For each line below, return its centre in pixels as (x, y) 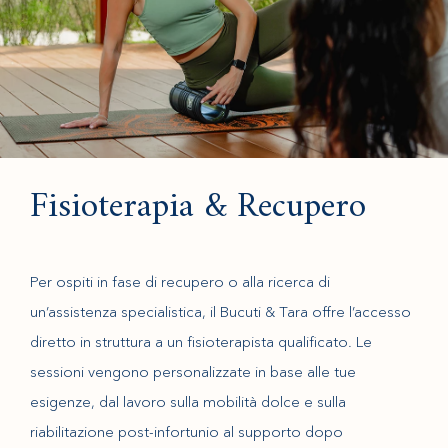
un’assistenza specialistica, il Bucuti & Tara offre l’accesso (220, 311)
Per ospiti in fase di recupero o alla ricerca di (180, 281)
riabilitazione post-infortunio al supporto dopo (186, 431)
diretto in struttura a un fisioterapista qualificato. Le (201, 341)
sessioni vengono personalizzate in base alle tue (193, 371)
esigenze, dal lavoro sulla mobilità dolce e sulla (188, 401)
